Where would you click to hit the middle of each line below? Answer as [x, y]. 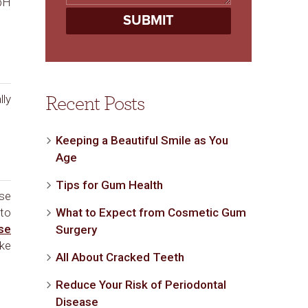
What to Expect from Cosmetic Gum [151, 212]
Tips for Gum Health [109, 185]
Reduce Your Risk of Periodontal [141, 285]
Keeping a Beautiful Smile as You [142, 140]
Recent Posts [95, 104]
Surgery [76, 230]
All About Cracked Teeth [120, 257]
